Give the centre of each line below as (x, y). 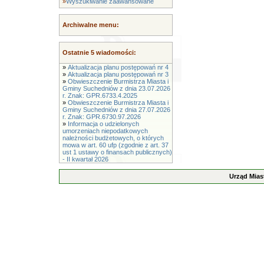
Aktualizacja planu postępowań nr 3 (118, 74)
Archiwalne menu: (91, 25)
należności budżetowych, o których (113, 138)
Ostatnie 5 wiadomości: (99, 52)
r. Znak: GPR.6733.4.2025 (100, 95)
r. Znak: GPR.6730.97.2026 (102, 117)
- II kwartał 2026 (85, 159)
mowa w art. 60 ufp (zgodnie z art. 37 (115, 145)
